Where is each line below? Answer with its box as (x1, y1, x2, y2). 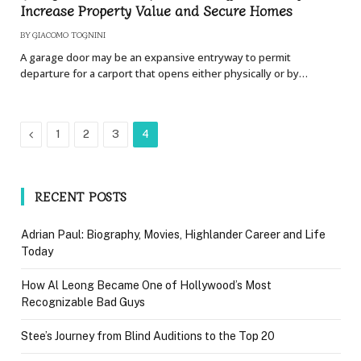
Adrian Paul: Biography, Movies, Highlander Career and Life (21, 228, 326, 242)
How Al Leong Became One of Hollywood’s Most (21, 279, 272, 293)
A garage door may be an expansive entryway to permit (20, 50, 291, 65)
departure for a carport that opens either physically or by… (20, 66, 308, 81)
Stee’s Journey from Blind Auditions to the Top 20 (21, 330, 275, 343)
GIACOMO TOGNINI (32, 28, 106, 41)
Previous (32, 127, 77, 141)
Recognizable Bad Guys (21, 296, 145, 309)
